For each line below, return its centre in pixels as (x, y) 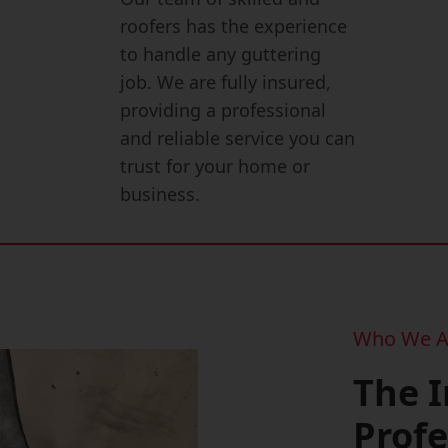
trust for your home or (215, 166)
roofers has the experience (234, 26)
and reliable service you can (238, 138)
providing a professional (223, 110)
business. (160, 194)
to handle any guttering (221, 54)
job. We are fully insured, (226, 82)
